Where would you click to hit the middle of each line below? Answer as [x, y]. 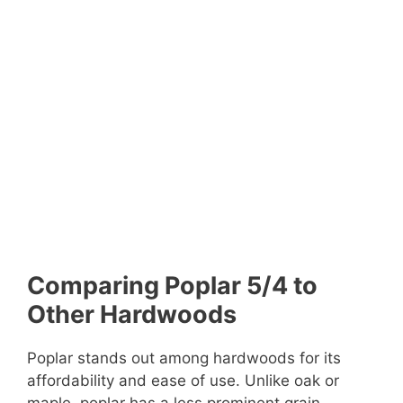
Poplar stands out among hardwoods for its [184, 358]
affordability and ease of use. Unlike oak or [183, 381]
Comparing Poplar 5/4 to [172, 286]
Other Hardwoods [132, 315]
